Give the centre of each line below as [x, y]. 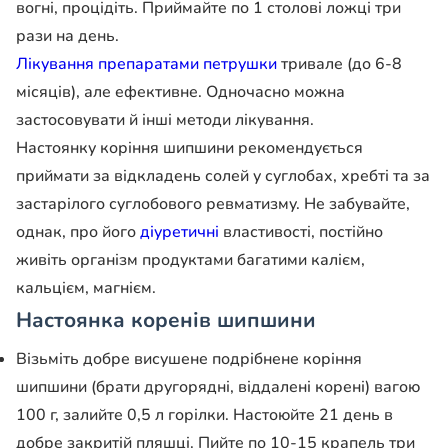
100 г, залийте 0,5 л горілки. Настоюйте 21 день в [204, 415]
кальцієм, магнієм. [86, 287]
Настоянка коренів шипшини [166, 319]
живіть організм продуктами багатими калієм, [190, 259]
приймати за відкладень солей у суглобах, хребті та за [223, 175]
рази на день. [67, 35]
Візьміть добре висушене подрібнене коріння [189, 359]
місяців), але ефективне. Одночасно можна [180, 91]
